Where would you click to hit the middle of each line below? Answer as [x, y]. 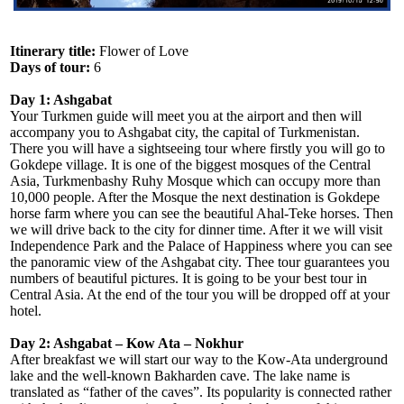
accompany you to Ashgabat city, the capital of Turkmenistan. [185, 133]
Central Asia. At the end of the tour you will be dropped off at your [200, 295]
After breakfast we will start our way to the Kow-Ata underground [199, 360]
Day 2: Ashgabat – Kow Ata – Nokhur [127, 344]
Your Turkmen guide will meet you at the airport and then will [186, 116]
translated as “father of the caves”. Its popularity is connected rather [201, 392]
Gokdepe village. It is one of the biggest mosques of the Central [191, 165]
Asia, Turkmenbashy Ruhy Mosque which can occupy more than [196, 181]
